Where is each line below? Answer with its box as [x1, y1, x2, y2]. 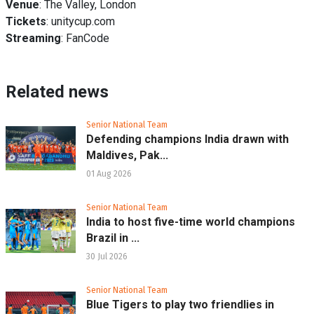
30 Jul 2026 [86, 252, 128, 262]
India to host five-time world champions [86, 215, 295, 229]
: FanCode [61, 32, 109, 46]
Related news [6, 82, 109, 102]
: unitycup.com [46, 15, 115, 29]
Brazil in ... [86, 231, 139, 245]
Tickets [6, 15, 46, 29]
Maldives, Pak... [86, 149, 168, 163]
